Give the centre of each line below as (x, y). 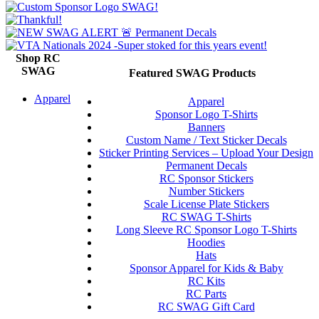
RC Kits (206, 281)
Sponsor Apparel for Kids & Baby (206, 268)
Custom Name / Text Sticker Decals (206, 140)
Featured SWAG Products (192, 73)
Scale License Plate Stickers (206, 204)
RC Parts (206, 293)
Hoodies (206, 242)
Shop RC (38, 58)
